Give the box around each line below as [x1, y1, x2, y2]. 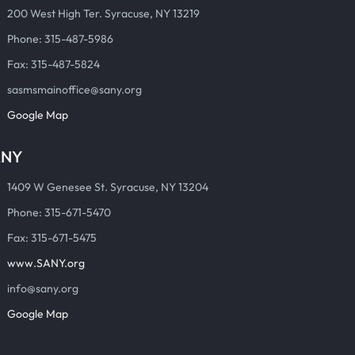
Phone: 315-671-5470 [7, 205, 111, 219]
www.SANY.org [7, 256, 85, 270]
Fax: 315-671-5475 [7, 231, 97, 245]
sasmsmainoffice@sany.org [7, 82, 142, 97]
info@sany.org [7, 281, 78, 296]
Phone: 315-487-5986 [7, 32, 113, 46]
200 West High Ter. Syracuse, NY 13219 [7, 6, 200, 21]
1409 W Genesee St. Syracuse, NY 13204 [7, 180, 208, 194]
